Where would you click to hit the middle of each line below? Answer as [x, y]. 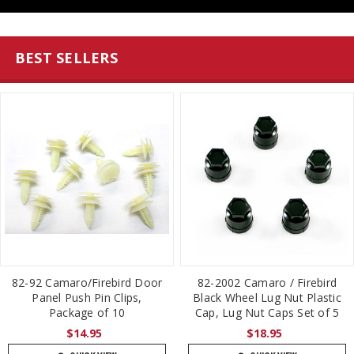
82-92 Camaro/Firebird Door [87, 282]
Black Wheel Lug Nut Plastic [267, 297]
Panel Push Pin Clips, [87, 297]
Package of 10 [87, 312]
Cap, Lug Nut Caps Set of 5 [267, 312]
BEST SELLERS [66, 57]
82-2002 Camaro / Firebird [267, 282]
